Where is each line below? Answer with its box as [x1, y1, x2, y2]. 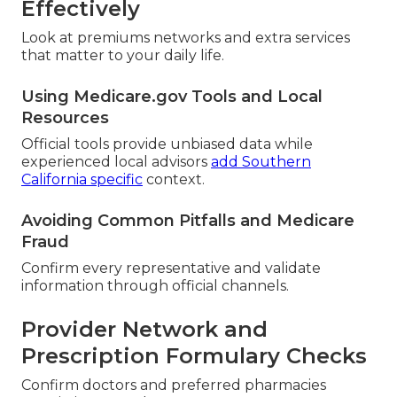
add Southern [211, 153, 311, 171]
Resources [21, 108, 109, 128]
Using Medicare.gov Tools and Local [21, 87, 323, 107]
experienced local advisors [21, 153, 211, 171]
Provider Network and [21, 316, 268, 343]
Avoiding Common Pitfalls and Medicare [21, 211, 354, 231]
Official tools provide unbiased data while [21, 136, 313, 153]
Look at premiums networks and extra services [21, 29, 350, 47]
